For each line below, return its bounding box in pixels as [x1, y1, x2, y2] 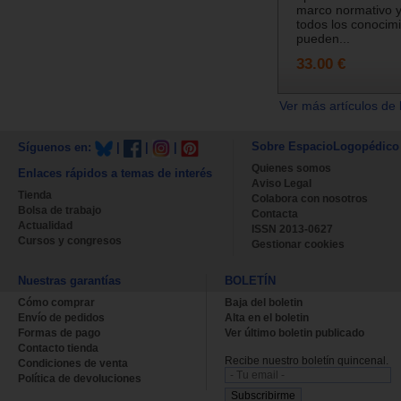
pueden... [296, 30, 350, 46]
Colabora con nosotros [252, 192, 368, 205]
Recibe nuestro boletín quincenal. [225, 354, 388, 367]
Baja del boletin [225, 295, 303, 309]
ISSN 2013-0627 [252, 222, 333, 235]
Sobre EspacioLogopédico [252, 139, 399, 153]
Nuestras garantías [18, 273, 121, 287]
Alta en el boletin [225, 311, 309, 324]
